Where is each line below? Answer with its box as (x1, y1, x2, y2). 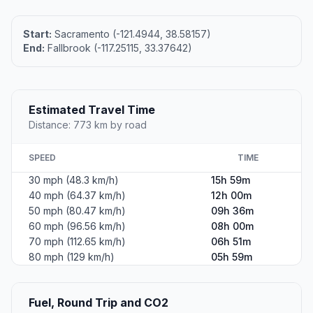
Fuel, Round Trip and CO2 (29, 296, 168, 310)
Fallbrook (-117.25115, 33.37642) (45, 42, 192, 54)
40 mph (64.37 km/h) (29, 189, 126, 202)
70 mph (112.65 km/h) (29, 235, 126, 248)
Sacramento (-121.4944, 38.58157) (52, 28, 211, 41)
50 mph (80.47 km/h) (29, 205, 126, 217)
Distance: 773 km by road (29, 119, 147, 131)
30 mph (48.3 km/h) (29, 174, 119, 187)
